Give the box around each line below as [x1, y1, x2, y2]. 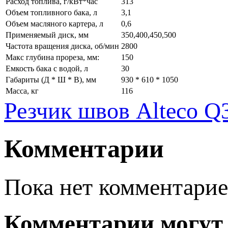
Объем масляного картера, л [6, 19, 103, 28]
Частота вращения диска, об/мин [6, 41, 119, 50]
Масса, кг [6, 86, 39, 95]
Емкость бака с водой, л [6, 64, 88, 73]
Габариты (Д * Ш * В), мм [6, 75, 96, 84]
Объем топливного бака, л [6, 8, 97, 17]
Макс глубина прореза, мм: [6, 52, 99, 62]
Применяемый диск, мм [6, 30, 89, 39]
